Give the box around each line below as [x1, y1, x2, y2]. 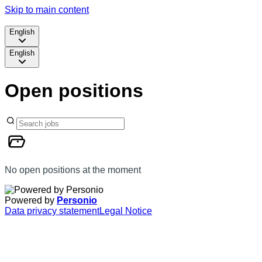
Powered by [5, 195, 57, 205]
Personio [57, 195, 97, 205]
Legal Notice [99, 205, 152, 216]
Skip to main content [5, 5, 89, 15]
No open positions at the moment [5, 164, 141, 175]
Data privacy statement [5, 205, 99, 216]
